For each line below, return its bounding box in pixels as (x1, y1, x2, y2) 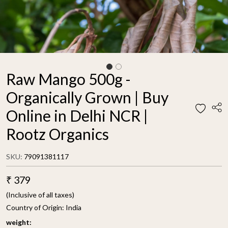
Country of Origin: (6, 203, 66, 212)
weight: (6, 218, 32, 226)
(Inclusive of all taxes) (6, 190, 74, 199)
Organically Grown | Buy (6, 88, 168, 106)
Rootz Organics (6, 125, 109, 143)
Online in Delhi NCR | (6, 106, 148, 125)
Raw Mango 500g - (6, 70, 131, 88)
